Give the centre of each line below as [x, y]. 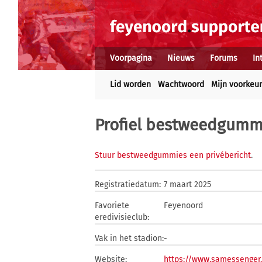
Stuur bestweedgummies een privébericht [173, 155]
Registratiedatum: [128, 185]
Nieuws [181, 58]
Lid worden [130, 85]
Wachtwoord [181, 85]
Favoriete [112, 206]
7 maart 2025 [187, 185]
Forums [224, 58]
